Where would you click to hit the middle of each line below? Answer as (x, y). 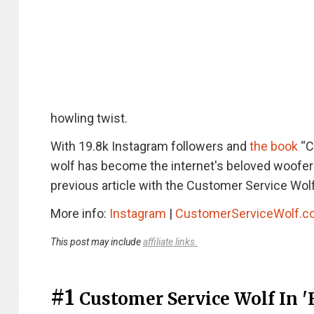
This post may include (97, 242)
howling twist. (89, 118)
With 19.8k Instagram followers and (150, 146)
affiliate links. (170, 242)
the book (274, 146)
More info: (80, 213)
